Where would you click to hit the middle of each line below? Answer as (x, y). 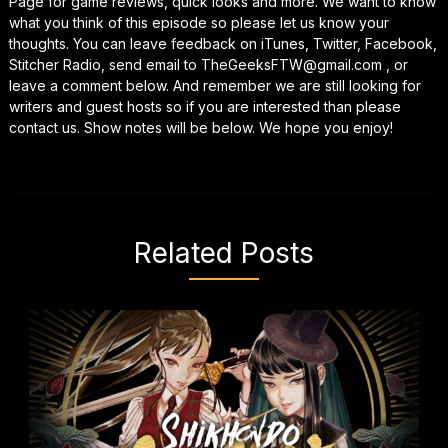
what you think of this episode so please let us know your (198, 22)
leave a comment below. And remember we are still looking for (214, 85)
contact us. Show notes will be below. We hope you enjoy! (200, 127)
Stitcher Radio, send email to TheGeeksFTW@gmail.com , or (208, 64)
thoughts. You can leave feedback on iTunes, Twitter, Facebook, (222, 43)
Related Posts (223, 253)
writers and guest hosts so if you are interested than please (204, 106)
